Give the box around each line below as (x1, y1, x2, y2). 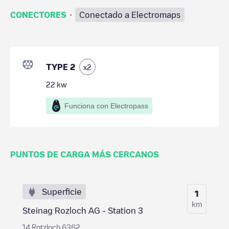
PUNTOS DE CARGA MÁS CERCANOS (10, 150, 159, 158)
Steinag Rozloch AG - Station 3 (22, 206, 143, 215)
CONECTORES (10, 10, 66, 19)
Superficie (42, 187, 82, 196)
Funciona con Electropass (64, 101, 148, 110)
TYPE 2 (46, 62, 75, 71)
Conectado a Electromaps (79, 10, 180, 19)
